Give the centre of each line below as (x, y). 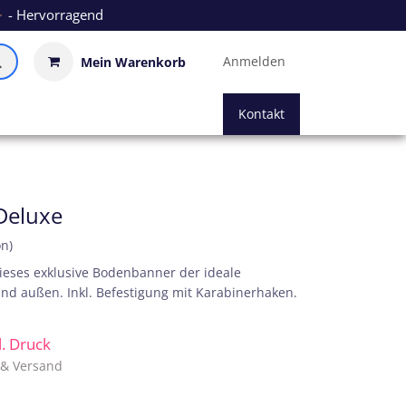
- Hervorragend (53, 14)
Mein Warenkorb (133, 62)
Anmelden (254, 62)
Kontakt (261, 114)
